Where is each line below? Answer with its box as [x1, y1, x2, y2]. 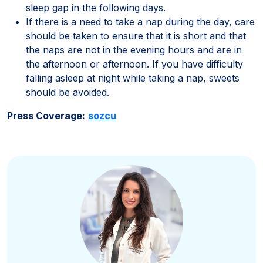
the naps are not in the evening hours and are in [26, 43, 242, 56]
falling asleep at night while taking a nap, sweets [26, 72, 240, 84]
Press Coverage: [7, 109, 85, 122]
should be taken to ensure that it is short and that [26, 29, 246, 42]
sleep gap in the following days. [26, 1, 166, 14]
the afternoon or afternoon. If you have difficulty [26, 58, 243, 70]
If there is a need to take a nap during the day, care [26, 15, 255, 28]
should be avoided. [26, 86, 109, 98]
